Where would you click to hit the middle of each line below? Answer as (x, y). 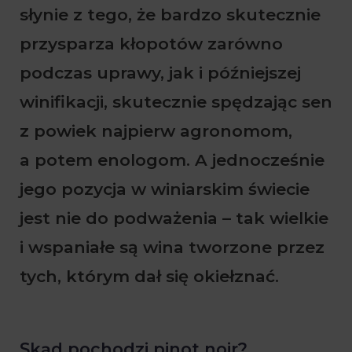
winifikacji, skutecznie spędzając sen (176, 101)
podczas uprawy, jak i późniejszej (160, 72)
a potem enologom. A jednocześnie (172, 159)
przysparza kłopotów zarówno (151, 43)
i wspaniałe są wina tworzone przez (172, 247)
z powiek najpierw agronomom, (156, 130)
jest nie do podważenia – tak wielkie (174, 218)
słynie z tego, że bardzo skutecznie (170, 14)
